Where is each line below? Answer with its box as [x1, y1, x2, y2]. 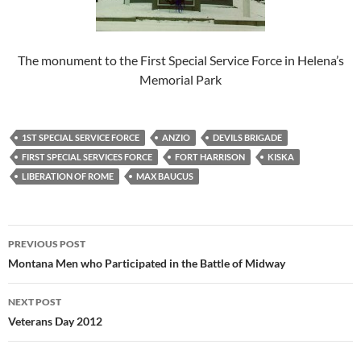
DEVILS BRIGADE [213, 131, 282, 143]
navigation [7, 252, 107, 279]
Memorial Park [139, 71, 222, 87]
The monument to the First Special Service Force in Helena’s [17, 52, 344, 68]
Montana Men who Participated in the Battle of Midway [8, 255, 285, 270]
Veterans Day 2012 [8, 313, 102, 328]
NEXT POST [8, 295, 61, 308]
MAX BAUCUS [136, 170, 193, 181]
